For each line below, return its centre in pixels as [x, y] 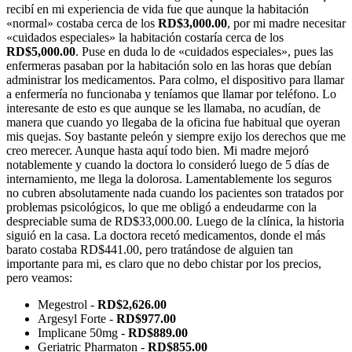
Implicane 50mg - [83, 332]
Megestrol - [68, 304]
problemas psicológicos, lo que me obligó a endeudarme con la [161, 207]
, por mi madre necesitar [286, 23]
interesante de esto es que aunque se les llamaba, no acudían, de [163, 108]
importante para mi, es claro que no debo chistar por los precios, [164, 263]
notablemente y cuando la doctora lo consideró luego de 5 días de [168, 164]
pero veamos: [39, 277]
